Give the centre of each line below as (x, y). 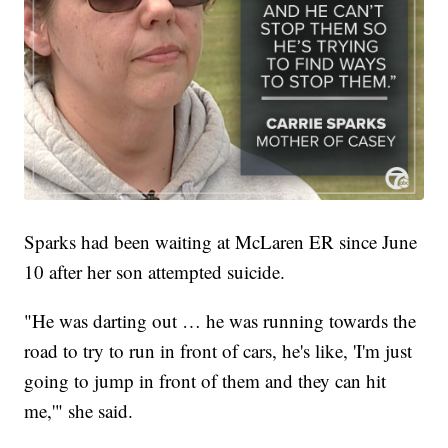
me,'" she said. (79, 411)
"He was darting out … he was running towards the (220, 321)
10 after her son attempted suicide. (155, 272)
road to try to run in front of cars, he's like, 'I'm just (218, 351)
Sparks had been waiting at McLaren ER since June (221, 242)
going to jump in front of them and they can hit (205, 381)
